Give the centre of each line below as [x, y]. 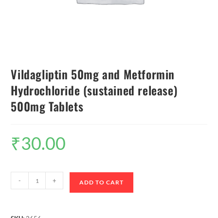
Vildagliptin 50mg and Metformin [93, 74]
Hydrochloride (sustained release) [94, 90]
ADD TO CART [102, 182]
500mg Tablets [47, 106]
